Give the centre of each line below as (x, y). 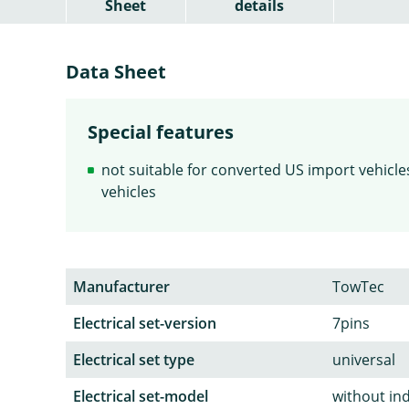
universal (364, 359)
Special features (161, 131)
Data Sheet (116, 71)
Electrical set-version (145, 323)
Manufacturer (121, 286)
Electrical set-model (141, 396)
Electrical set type (134, 359)
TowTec (358, 286)
